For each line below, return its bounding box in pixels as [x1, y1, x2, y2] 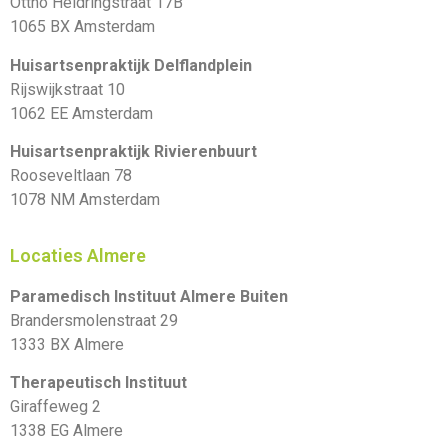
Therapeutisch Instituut [10, 372, 187, 392]
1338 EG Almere [10, 420, 123, 440]
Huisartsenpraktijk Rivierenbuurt [10, 142, 257, 162]
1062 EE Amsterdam [10, 103, 153, 123]
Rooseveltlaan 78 [10, 166, 132, 186]
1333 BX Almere [10, 334, 124, 354]
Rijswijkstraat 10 [10, 79, 125, 99]
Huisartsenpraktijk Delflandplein [10, 55, 252, 75]
